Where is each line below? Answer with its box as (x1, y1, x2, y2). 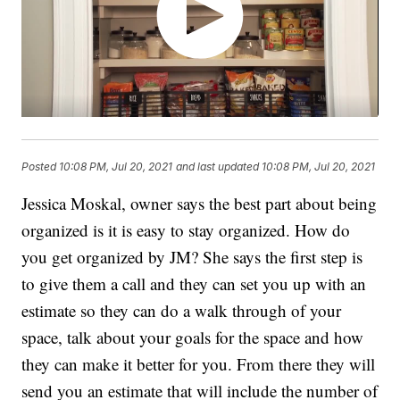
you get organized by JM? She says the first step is (21, 246, 363, 269)
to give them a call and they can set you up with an (21, 272, 367, 296)
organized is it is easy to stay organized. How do (21, 219, 351, 242)
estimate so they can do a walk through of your (21, 299, 342, 322)
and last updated (176, 159, 260, 173)
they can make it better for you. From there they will (21, 353, 376, 376)
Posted (21, 159, 60, 173)
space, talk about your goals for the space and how (21, 326, 364, 349)
